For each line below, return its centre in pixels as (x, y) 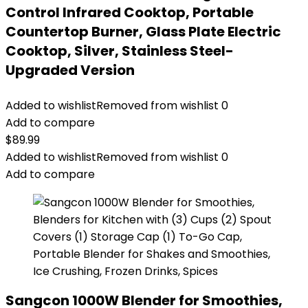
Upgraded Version (70, 70)
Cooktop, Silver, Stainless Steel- (120, 51)
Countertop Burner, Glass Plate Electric (143, 32)
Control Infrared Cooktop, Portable (130, 12)
